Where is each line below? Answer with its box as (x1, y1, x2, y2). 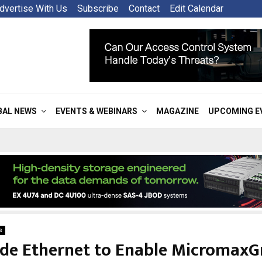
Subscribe (77, 3, 119, 14)
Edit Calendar (170, 3, 223, 14)
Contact (129, 3, 160, 14)
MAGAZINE (156, 106, 199, 116)
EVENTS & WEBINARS (56, 106, 137, 116)
